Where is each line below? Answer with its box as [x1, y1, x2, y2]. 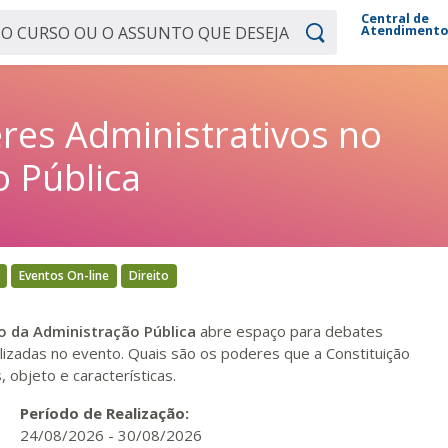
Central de [361, 9, 430, 27]
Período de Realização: [19, 403, 193, 423]
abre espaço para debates [196, 321, 383, 341]
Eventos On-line [19, 267, 109, 284]
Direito [129, 267, 169, 284]
